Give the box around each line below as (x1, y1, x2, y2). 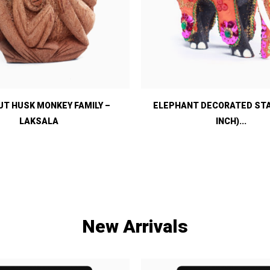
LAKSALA (19, 116, 59, 127)
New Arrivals (82, 216, 188, 237)
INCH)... (216, 116, 247, 127)
